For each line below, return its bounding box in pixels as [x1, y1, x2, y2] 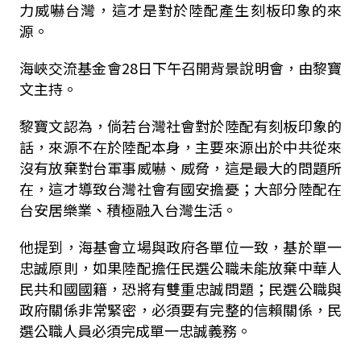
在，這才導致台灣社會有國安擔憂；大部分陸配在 [19, 178, 342, 199]
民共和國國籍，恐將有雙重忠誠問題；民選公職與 [19, 278, 342, 299]
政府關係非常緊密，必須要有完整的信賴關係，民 [19, 299, 342, 320]
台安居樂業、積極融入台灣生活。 [19, 199, 237, 220]
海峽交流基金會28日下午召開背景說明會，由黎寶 [19, 57, 342, 78]
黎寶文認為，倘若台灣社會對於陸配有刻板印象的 [19, 115, 342, 136]
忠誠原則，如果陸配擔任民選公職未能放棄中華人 [19, 257, 342, 278]
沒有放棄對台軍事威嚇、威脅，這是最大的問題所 [19, 157, 342, 178]
